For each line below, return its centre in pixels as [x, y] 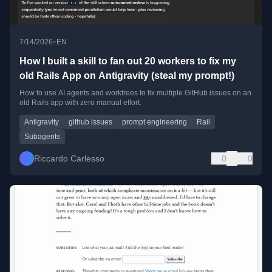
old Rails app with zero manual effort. [80, 103]
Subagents [42, 137]
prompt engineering [155, 122]
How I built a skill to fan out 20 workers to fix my [128, 61]
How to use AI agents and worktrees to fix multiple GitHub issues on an [135, 93]
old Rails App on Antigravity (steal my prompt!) [127, 76]
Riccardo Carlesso [69, 159]
